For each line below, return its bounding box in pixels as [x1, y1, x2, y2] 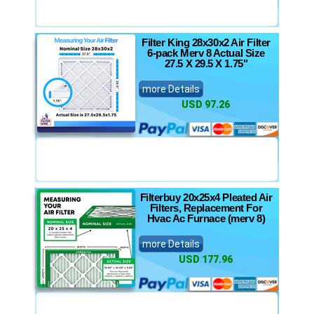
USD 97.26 [181, 99, 230, 110]
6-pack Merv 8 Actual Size [147, 47, 265, 59]
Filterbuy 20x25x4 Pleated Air [139, 191, 273, 203]
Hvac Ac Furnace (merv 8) [146, 212, 266, 224]
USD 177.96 [178, 254, 233, 265]
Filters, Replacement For [149, 202, 263, 214]
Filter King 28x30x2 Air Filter [142, 36, 271, 48]
